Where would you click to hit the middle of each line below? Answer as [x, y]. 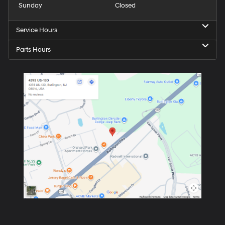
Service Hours [37, 30]
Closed [125, 6]
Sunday [30, 6]
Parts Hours [33, 50]
